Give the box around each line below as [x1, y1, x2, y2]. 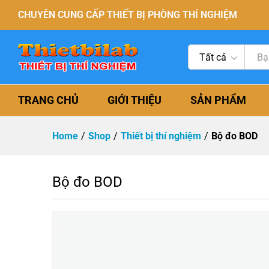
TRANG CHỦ [18, 94, 79, 106]
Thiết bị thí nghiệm [121, 130, 201, 142]
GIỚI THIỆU [107, 94, 162, 106]
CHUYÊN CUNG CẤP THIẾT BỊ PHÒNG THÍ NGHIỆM [18, 9, 237, 20]
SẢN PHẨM [190, 94, 246, 106]
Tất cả [199, 52, 227, 63]
